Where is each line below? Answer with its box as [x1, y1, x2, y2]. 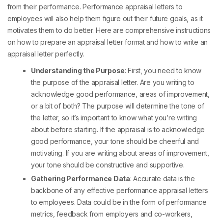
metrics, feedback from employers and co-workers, [31, 210, 192, 219]
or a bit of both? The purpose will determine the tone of [31, 102, 204, 110]
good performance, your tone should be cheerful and [31, 137, 199, 146]
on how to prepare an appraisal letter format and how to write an [7, 38, 208, 47]
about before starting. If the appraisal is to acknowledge [31, 125, 205, 134]
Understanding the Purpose [31, 66, 125, 75]
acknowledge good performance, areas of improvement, [31, 90, 210, 99]
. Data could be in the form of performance [74, 198, 207, 207]
